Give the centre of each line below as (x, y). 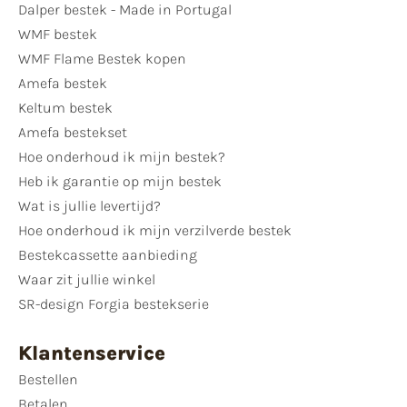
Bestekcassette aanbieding (108, 254)
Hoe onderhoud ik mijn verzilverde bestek (155, 230)
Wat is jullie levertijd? (89, 205)
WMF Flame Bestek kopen (102, 58)
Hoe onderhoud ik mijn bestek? (122, 156)
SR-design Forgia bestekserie (114, 303)
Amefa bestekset (73, 132)
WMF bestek (58, 34)
